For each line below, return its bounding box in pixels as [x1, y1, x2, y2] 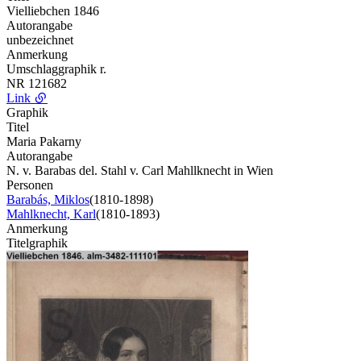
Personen [6, 177, 53, 192]
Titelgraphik [6, 235, 68, 250]
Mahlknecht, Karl [6, 206, 96, 221]
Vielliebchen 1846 [6, 3, 99, 18]
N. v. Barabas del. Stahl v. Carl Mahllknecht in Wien [6, 163, 273, 177]
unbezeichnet [6, 32, 73, 47]
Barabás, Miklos [6, 192, 89, 206]
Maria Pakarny [6, 134, 81, 148]
